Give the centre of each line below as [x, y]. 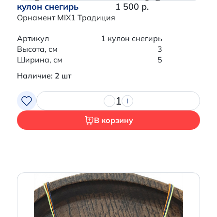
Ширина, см [40, 60]
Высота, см [37, 49]
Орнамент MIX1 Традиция [66, 18]
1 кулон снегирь [132, 39]
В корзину [113, 120]
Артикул [33, 39]
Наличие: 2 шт [44, 76]
